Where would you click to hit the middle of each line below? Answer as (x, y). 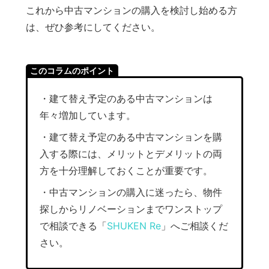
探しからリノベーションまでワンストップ (131, 209)
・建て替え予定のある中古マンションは (126, 99)
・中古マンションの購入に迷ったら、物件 (131, 192)
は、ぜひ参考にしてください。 (93, 27)
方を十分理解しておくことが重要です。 (126, 171)
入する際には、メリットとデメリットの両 (131, 154)
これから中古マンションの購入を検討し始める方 (131, 11)
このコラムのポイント (72, 71)
